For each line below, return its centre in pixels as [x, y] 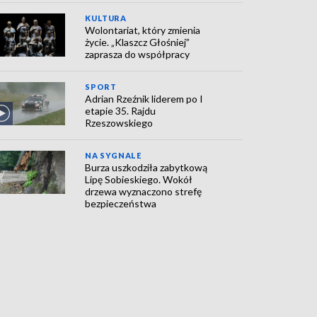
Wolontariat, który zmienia [143, 30]
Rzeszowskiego [119, 123]
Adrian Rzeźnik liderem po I [144, 99]
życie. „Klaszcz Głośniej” [138, 42]
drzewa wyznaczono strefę [144, 192]
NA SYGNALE [113, 156]
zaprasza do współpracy [138, 54]
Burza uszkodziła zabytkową [146, 168]
